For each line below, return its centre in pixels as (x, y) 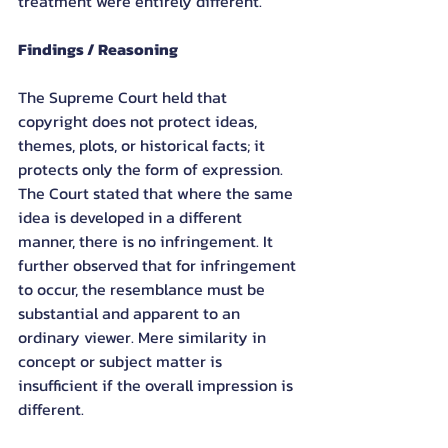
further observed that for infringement (159, 265)
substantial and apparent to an (131, 313)
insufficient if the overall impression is (157, 385)
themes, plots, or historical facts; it (143, 145)
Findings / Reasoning (98, 49)
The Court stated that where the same (157, 193)
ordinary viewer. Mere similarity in (144, 337)
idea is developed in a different (132, 217)
